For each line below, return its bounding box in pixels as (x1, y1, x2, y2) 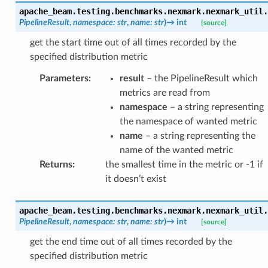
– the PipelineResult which (144, 73, 258, 83)
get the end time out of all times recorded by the (29, 236, 232, 246)
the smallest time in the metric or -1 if (105, 159, 263, 169)
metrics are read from (119, 87, 210, 98)
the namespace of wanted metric (119, 116, 257, 126)
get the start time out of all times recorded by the (29, 37, 236, 47)
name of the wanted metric (119, 145, 233, 155)
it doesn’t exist (105, 173, 166, 184)
